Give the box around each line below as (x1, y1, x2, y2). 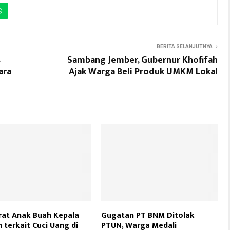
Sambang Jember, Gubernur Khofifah (67, 52, 218, 68)
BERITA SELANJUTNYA (157, 44, 213, 49)
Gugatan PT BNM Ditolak (101, 208, 195, 223)
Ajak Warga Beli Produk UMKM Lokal (69, 64, 218, 80)
